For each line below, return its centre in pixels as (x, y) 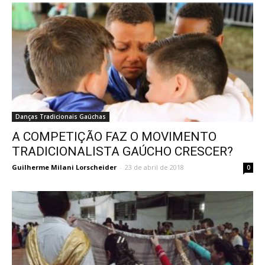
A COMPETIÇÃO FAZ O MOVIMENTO (114, 136)
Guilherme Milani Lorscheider (64, 167)
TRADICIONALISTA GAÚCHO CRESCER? (122, 151)
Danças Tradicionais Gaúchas (61, 116)
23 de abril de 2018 (154, 167)
